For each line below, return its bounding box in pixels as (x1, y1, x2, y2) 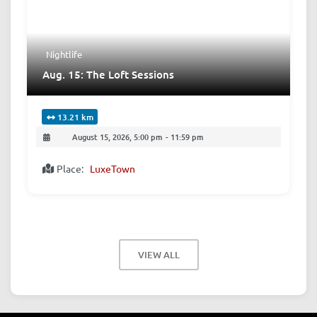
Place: (57, 161, 86, 175)
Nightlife (46, 47, 83, 60)
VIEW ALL (137, 248, 180, 262)
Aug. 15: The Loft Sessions (42, 67, 174, 81)
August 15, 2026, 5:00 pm (71, 131, 163, 144)
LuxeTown (89, 161, 135, 175)
